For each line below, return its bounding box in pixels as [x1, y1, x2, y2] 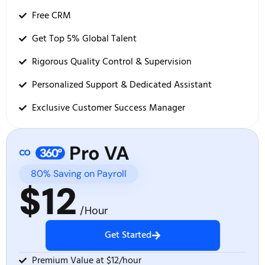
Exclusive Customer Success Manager [31, 100, 185, 116]
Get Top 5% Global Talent [31, 31, 137, 47]
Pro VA [64, 140, 130, 166]
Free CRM [31, 8, 71, 24]
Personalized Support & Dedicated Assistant [31, 77, 212, 93]
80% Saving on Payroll [31, 167, 127, 180]
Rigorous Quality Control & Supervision [31, 54, 192, 70]
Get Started [104, 227, 151, 243]
